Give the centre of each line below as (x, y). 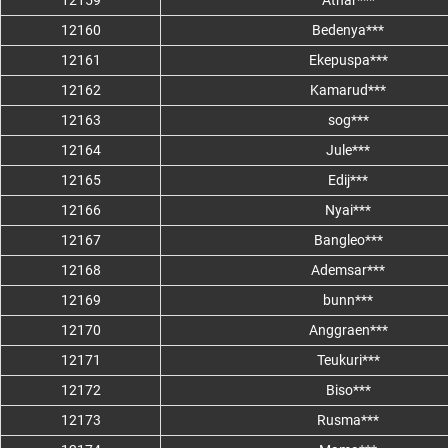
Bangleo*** (348, 240)
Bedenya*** (348, 30)
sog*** (348, 120)
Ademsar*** (348, 270)
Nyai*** (348, 210)
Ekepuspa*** (348, 60)
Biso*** (348, 390)
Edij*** (348, 180)
